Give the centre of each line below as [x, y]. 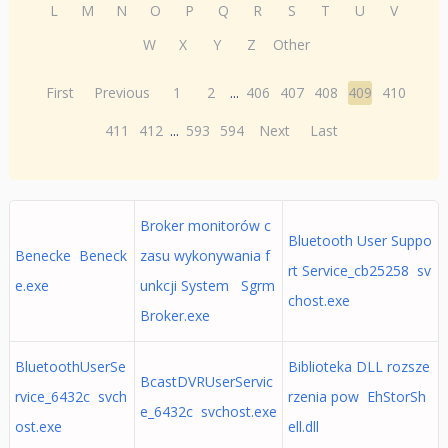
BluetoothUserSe [70, 366]
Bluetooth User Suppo [359, 240]
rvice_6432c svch [70, 396]
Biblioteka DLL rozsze [358, 366]
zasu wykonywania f [204, 255]
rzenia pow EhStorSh [356, 396]
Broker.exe [174, 315]
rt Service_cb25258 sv [359, 270]
